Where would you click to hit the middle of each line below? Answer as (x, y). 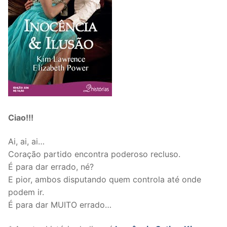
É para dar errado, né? (51, 167)
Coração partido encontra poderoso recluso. (94, 154)
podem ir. (26, 192)
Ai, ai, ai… (26, 142)
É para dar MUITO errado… (60, 205)
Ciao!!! (21, 117)
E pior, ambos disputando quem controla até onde (105, 180)
